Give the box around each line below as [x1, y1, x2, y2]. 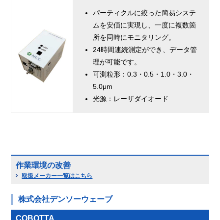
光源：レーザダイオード [93, 95, 169, 103]
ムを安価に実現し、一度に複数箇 [93, 21, 196, 29]
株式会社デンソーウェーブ [18, 195, 113, 204]
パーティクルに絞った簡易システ [93, 9, 196, 17]
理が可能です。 [93, 58, 141, 66]
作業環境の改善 [16, 161, 71, 170]
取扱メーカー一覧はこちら [22, 172, 93, 180]
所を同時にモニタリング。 [93, 33, 176, 42]
